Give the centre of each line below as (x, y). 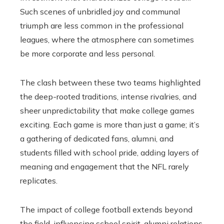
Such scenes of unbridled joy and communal (100, 11)
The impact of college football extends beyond (106, 209)
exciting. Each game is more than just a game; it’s (110, 124)
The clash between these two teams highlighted (110, 82)
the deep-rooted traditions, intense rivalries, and (108, 96)
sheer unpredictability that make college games (107, 110)
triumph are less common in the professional (102, 25)
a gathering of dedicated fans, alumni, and (97, 138)
